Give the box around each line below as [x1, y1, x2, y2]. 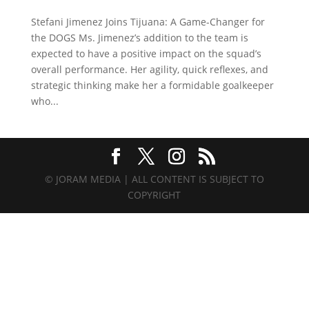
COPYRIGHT [128, 188, 181, 201]
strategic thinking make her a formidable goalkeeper [30, 78, 274, 92]
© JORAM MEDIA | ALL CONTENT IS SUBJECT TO [44, 172, 264, 186]
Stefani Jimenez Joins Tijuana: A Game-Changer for [30, 14, 265, 28]
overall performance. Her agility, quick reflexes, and [30, 62, 268, 76]
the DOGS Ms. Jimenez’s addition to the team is [30, 30, 248, 44]
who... [30, 94, 59, 108]
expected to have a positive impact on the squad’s [30, 46, 261, 60]
